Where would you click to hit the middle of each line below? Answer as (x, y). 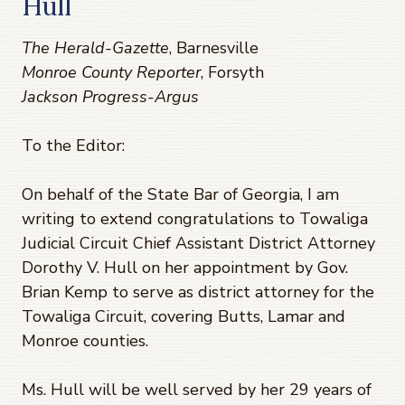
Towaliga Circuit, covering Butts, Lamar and (184, 316)
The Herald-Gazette (95, 47)
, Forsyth (232, 72)
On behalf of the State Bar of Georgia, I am (180, 194)
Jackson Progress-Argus (110, 96)
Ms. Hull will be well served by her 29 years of (197, 389)
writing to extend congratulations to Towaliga (195, 218)
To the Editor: (73, 145)
